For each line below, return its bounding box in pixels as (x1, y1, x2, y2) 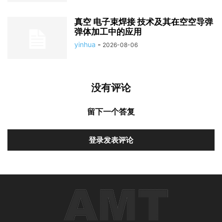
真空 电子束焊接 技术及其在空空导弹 (74, 17, 213, 27)
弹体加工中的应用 (74, 27, 142, 37)
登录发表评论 (89, 135, 133, 145)
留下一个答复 (87, 107, 135, 117)
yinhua (74, 40, 96, 49)
